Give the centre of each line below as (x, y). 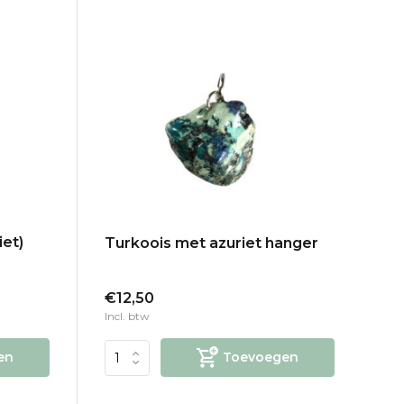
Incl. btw (127, 317)
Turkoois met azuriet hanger (211, 243)
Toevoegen (260, 358)
